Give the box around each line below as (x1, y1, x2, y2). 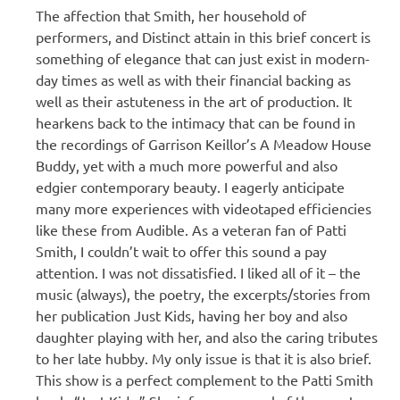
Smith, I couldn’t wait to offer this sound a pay (36, 241, 327, 260)
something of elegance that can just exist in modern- (36, 48, 370, 67)
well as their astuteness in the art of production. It (36, 91, 352, 110)
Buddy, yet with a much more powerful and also (36, 155, 337, 174)
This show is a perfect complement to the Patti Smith (36, 370, 373, 388)
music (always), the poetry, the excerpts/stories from (36, 284, 371, 303)
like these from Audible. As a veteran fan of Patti (36, 220, 346, 238)
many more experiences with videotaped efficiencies (36, 198, 371, 217)
